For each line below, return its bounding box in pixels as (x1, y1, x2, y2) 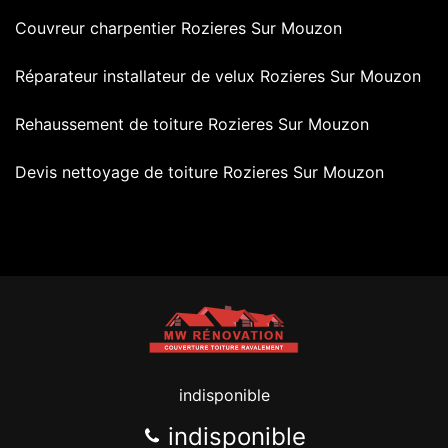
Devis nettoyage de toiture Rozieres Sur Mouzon (15, 161, 384, 182)
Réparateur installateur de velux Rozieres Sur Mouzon (15, 65, 421, 86)
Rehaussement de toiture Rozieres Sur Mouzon (15, 113, 369, 134)
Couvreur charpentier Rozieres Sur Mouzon (15, 17, 342, 38)
